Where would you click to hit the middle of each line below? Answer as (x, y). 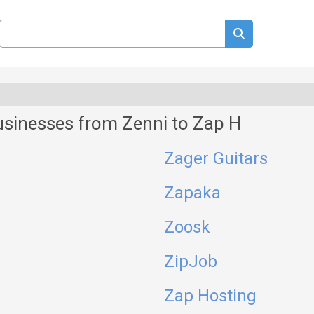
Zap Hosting (210, 296)
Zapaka (192, 193)
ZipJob (191, 261)
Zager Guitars (216, 158)
